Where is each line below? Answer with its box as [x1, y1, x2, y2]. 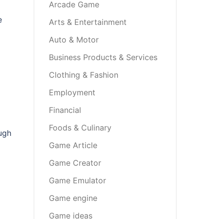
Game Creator [48, 158, 101, 168]
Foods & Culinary [48, 123, 111, 132]
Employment [48, 88, 95, 97]
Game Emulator [48, 175, 106, 185]
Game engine [48, 193, 97, 203]
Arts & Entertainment [48, 17, 127, 27]
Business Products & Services [48, 52, 157, 62]
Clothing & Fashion [48, 70, 118, 80]
